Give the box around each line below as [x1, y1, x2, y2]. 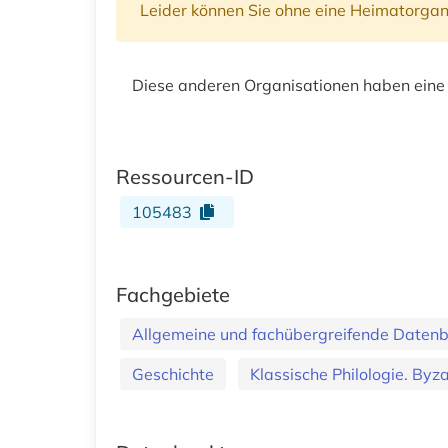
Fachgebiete [116, 282, 230, 307]
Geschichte [132, 364, 214, 384]
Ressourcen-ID [116, 164, 254, 189]
